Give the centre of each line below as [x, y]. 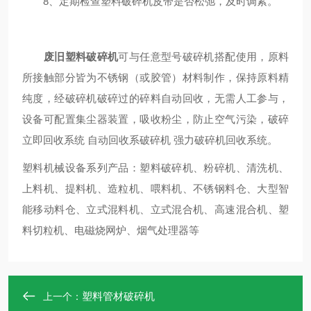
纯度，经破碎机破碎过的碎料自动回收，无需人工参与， [155, 98]
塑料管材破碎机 [118, 296]
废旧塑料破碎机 [81, 57]
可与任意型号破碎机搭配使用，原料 [203, 57]
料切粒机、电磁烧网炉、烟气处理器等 [111, 230]
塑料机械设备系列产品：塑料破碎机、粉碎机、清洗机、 [155, 168]
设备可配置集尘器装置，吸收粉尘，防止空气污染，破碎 [155, 119]
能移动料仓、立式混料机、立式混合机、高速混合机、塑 [155, 209]
